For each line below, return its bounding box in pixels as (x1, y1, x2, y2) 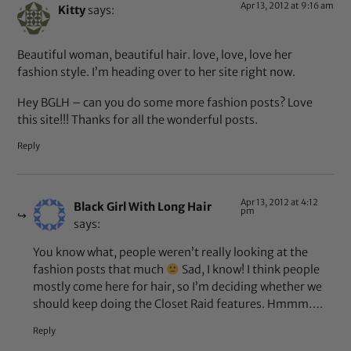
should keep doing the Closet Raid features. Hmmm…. (33, 297, 324, 312)
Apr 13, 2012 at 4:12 (240, 197, 318, 208)
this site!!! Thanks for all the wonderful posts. (17, 112, 259, 127)
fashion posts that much (33, 262, 167, 277)
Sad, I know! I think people (179, 262, 320, 277)
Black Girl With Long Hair (74, 200, 212, 215)
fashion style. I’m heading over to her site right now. (17, 64, 296, 79)
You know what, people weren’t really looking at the (33, 245, 309, 260)
